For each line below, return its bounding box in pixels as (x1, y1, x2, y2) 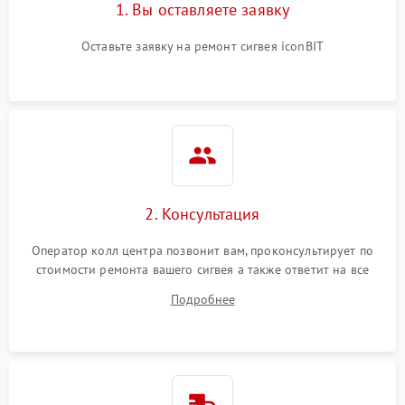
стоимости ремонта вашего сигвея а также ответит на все (35, 261, 370, 278)
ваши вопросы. (160, 280, 245, 297)
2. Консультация (145, 203, 260, 225)
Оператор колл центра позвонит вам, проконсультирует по (31, 242, 374, 259)
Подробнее (170, 291, 235, 308)
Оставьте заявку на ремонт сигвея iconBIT (81, 38, 324, 55)
